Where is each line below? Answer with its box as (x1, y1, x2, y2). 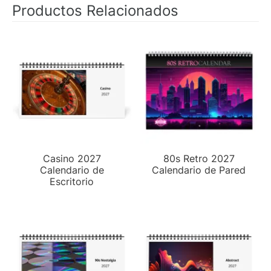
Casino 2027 (43, 152, 101, 165)
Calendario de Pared (152, 163, 246, 176)
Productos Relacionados (12, 1, 178, 19)
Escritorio (50, 175, 94, 188)
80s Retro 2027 (163, 152, 235, 165)
